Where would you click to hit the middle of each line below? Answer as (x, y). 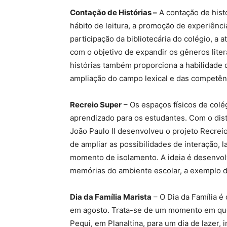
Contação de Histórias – (113, 12)
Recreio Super (96, 105)
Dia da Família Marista (111, 197)
